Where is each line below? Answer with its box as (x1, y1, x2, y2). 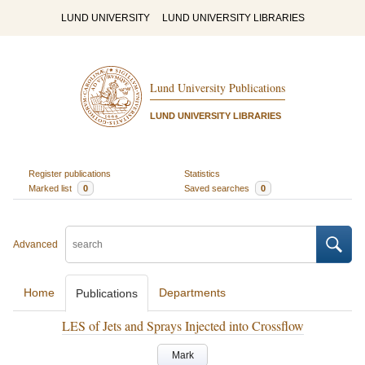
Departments (159, 286, 226, 299)
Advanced (13, 239, 58, 250)
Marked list (28, 182, 74, 193)
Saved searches (184, 182, 252, 193)
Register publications (28, 168, 111, 178)
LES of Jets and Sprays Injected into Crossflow (61, 317, 304, 334)
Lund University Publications (149, 80, 285, 96)
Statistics (184, 168, 220, 178)
